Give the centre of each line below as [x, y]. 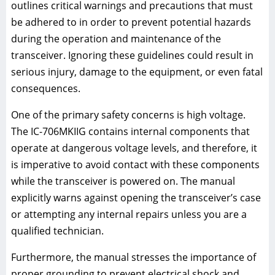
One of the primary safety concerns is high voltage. [128, 114]
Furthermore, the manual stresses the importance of [134, 257]
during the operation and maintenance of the [116, 38]
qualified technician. [57, 230]
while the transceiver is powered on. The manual [123, 181]
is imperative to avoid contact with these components [135, 164]
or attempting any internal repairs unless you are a [129, 214]
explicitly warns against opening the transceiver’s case [136, 197]
